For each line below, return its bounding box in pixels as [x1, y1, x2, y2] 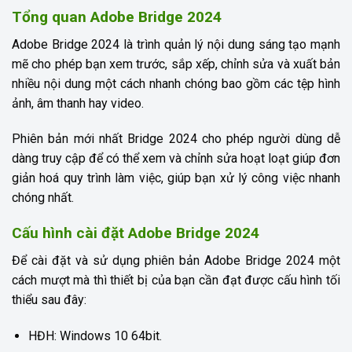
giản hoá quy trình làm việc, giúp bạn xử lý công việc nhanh [12, 170, 340, 186]
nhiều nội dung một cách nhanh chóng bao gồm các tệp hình [12, 75, 340, 91]
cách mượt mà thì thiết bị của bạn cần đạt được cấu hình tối [12, 272, 340, 288]
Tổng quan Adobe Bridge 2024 [12, 7, 222, 26]
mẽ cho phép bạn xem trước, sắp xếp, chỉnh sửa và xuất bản [12, 56, 340, 71]
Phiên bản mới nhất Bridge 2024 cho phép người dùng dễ [12, 131, 340, 147]
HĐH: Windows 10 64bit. [27, 328, 162, 343]
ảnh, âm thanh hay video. [12, 95, 144, 111]
